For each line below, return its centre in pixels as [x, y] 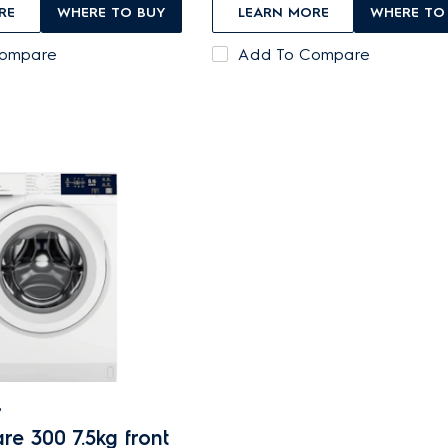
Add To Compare [304, 54]
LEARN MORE [283, 12]
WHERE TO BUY [111, 12]
